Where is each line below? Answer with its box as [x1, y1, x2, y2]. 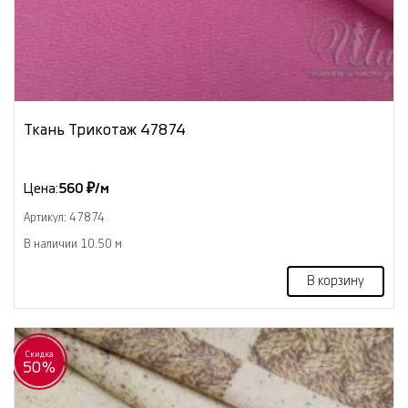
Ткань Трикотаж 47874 [24, 122, 185, 138]
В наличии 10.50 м [24, 239, 122, 250]
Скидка [25, 350, 54, 360]
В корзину [307, 275, 364, 289]
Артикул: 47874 [24, 212, 105, 224]
